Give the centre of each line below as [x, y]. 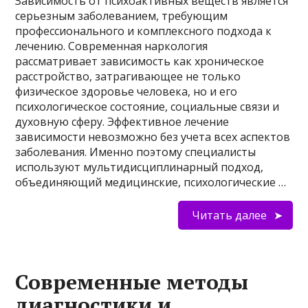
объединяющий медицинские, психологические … [151, 183]
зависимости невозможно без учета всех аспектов [153, 137]
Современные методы [132, 282]
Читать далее [229, 216]
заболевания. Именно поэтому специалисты [136, 152]
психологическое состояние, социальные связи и [147, 107]
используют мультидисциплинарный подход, [140, 167]
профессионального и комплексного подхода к [144, 31]
